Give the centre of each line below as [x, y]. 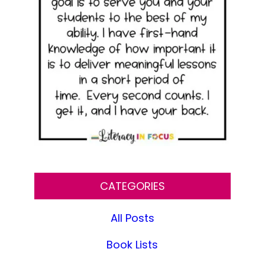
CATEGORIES [132, 186]
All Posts [132, 218]
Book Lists [132, 245]
